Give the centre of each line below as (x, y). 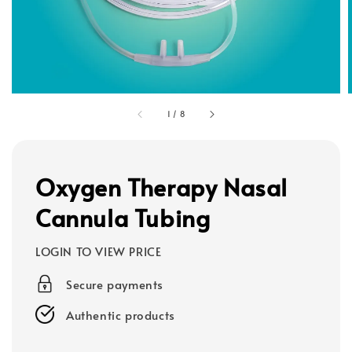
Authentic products (121, 314)
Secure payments (115, 284)
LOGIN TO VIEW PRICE (99, 251)
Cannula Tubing (123, 217)
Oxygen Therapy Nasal (162, 186)
